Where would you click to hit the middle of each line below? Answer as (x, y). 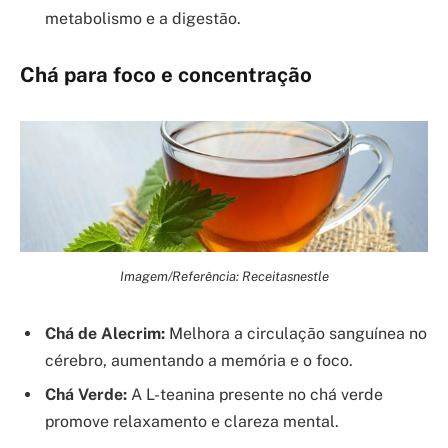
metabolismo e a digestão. (143, 18)
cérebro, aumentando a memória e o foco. (199, 360)
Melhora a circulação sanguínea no (296, 333)
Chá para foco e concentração (166, 75)
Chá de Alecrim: (105, 333)
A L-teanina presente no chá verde (255, 394)
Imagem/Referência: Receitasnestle (224, 275)
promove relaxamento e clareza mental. (192, 421)
